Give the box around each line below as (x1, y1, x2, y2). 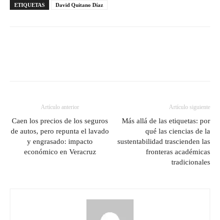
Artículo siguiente (169, 103, 210, 110)
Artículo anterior (41, 103, 79, 110)
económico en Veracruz (24, 147, 96, 156)
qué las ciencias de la (145, 127, 210, 135)
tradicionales (171, 158, 210, 166)
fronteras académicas (146, 147, 210, 156)
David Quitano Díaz (55, 1, 103, 8)
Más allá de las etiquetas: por (122, 116, 210, 125)
